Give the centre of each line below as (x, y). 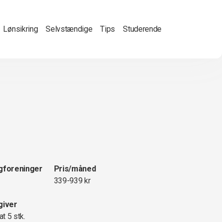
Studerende (142, 29)
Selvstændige (69, 29)
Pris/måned (75, 169)
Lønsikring (21, 29)
